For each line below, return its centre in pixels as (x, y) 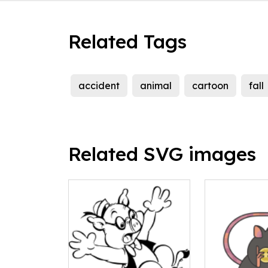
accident (99, 86)
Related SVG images (162, 154)
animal (156, 86)
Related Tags (127, 42)
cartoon (210, 86)
